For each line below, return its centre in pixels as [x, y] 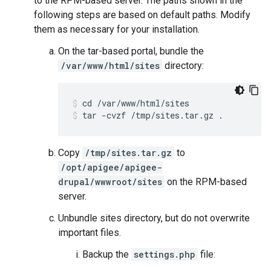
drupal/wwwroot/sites [110, 182]
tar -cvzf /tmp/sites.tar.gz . [153, 115]
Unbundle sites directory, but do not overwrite [154, 218]
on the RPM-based [206, 182]
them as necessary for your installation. [117, 29]
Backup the [107, 254]
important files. [90, 233]
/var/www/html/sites [110, 66]
